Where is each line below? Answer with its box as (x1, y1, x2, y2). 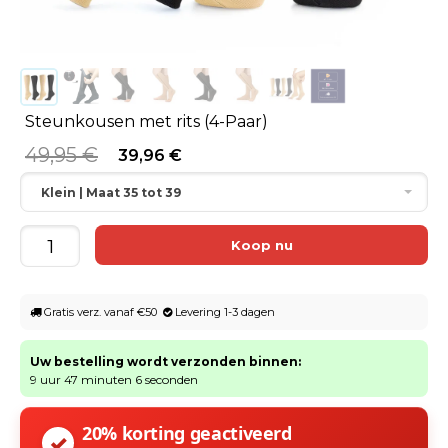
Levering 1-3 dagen (172, 305, 275, 320)
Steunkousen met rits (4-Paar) (25, 112, 268, 132)
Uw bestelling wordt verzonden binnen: (30, 354, 301, 370)
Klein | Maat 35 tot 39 (41, 185, 181, 201)
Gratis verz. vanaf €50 (41, 305, 163, 320)
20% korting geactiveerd (82, 420, 292, 445)
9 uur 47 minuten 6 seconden (30, 372, 198, 388)
